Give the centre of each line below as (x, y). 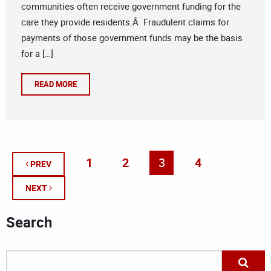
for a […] (37, 54)
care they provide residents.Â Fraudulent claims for (125, 22)
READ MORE (56, 84)
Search (29, 222)
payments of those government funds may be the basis (132, 38)
